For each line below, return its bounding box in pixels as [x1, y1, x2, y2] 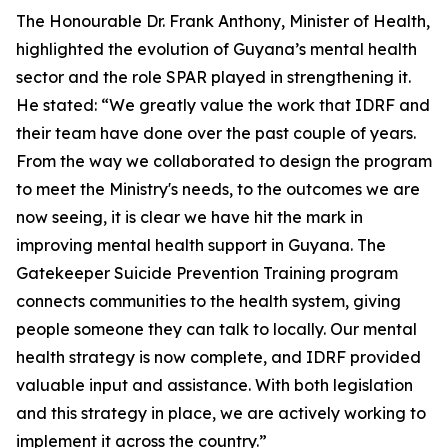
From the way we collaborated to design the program [16, 151, 432, 172]
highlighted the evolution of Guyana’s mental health [16, 39, 417, 60]
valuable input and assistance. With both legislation [16, 375, 413, 396]
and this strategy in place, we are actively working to [16, 403, 426, 424]
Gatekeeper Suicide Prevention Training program [16, 263, 398, 284]
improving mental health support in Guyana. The [16, 235, 386, 256]
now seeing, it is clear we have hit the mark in [16, 207, 363, 228]
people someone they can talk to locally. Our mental [16, 319, 417, 340]
